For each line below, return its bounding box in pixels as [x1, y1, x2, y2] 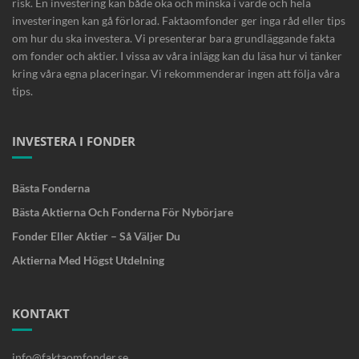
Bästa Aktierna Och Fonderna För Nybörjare [12, 205, 233, 219]
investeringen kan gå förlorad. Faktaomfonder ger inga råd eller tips [12, 14, 345, 27]
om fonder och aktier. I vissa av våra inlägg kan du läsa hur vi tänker [12, 49, 342, 63]
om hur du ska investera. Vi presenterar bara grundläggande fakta [12, 31, 335, 45]
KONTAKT [12, 305, 70, 321]
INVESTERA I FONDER [12, 133, 135, 149]
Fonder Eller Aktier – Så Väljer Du [12, 229, 180, 243]
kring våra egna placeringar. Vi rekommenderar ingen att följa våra [12, 67, 340, 80]
